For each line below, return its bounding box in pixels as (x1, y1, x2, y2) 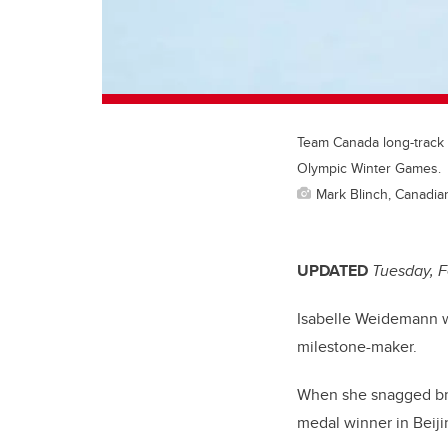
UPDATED (297, 259, 368, 283)
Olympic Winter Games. (297, 157, 441, 179)
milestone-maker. (297, 335, 417, 359)
